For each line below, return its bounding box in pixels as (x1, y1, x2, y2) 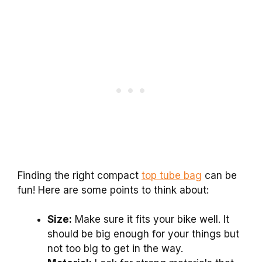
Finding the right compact (18, 169, 142, 181)
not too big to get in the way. (47, 243, 183, 255)
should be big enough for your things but (47, 228, 239, 240)
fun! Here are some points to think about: (18, 184, 209, 196)
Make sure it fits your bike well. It (72, 213, 229, 226)
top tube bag (142, 169, 202, 181)
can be (202, 169, 237, 181)
